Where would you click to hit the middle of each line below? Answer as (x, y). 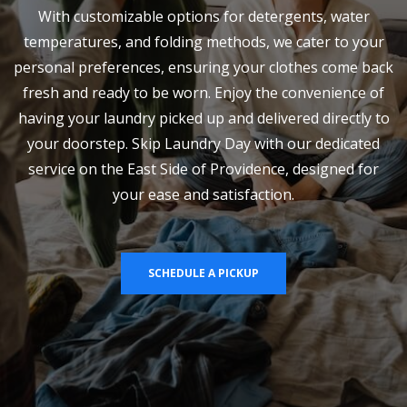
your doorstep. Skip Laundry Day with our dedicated (203, 144)
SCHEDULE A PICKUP (203, 273)
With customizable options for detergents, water (203, 16)
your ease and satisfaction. (203, 194)
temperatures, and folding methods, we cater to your (203, 42)
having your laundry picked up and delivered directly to (203, 118)
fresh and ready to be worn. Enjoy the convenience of (203, 93)
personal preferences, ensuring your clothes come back (203, 67)
